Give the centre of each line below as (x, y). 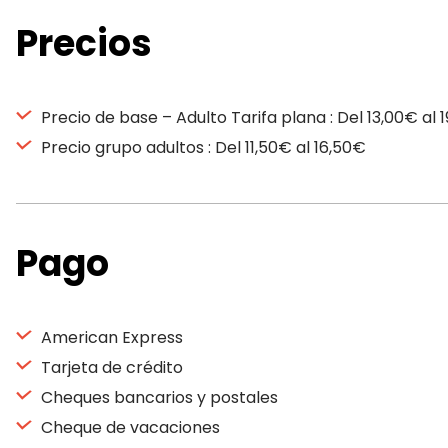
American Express (110, 337)
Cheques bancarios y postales (157, 397)
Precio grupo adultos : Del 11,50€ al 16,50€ (201, 147)
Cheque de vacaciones (128, 427)
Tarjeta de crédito (110, 367)
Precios (84, 43)
